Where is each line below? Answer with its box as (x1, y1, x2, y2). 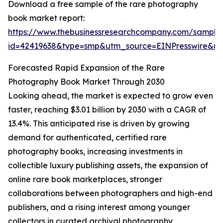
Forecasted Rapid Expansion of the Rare (8, 63, 165, 73)
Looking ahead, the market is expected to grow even (8, 91, 213, 101)
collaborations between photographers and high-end (8, 188, 213, 199)
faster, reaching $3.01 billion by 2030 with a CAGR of (8, 105, 206, 115)
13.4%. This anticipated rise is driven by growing (8, 118, 190, 129)
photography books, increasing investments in (8, 146, 183, 157)
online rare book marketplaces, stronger (8, 174, 162, 185)
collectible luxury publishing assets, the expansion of (8, 160, 208, 171)
